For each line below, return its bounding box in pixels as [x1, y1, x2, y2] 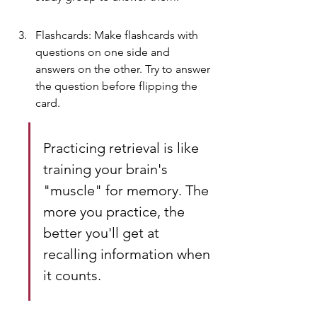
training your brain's [43, 160, 171, 178]
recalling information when [43, 245, 214, 263]
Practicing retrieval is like [43, 139, 202, 156]
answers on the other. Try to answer [35, 62, 213, 76]
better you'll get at [43, 224, 163, 241]
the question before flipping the [35, 79, 200, 93]
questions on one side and [35, 45, 173, 59]
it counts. [43, 266, 101, 284]
